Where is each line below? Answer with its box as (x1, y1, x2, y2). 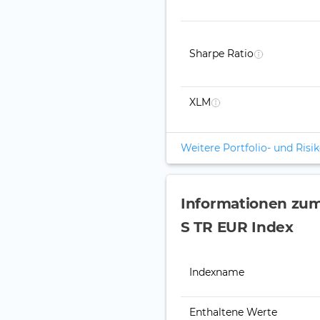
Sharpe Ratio (189, 47, 254, 61)
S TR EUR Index (181, 219, 294, 236)
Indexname (189, 266, 244, 279)
